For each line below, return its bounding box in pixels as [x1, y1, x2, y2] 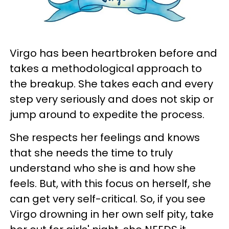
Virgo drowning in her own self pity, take [10, 207, 214, 222]
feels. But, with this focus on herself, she [10, 176, 211, 191]
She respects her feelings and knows [10, 130, 200, 145]
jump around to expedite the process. [10, 107, 204, 122]
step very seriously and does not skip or [10, 92, 214, 107]
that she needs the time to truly [10, 146, 173, 161]
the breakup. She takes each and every [10, 77, 213, 91]
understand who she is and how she [10, 161, 196, 176]
